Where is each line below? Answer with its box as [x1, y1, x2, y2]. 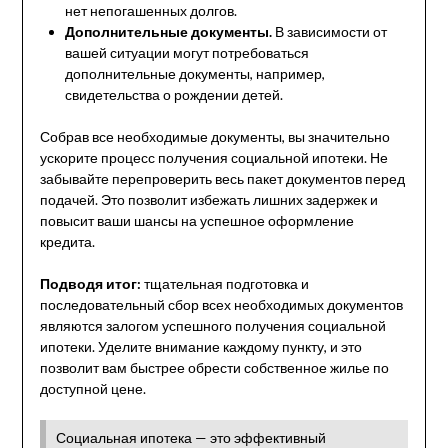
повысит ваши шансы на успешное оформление [39, 211, 354, 229]
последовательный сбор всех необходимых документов [39, 295, 403, 313]
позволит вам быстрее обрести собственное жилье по [39, 358, 389, 376]
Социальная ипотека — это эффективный [55, 428, 326, 446]
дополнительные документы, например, [64, 64, 325, 82]
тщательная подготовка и [140, 274, 309, 292]
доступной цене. [39, 379, 146, 397]
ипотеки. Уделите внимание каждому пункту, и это [39, 337, 362, 355]
